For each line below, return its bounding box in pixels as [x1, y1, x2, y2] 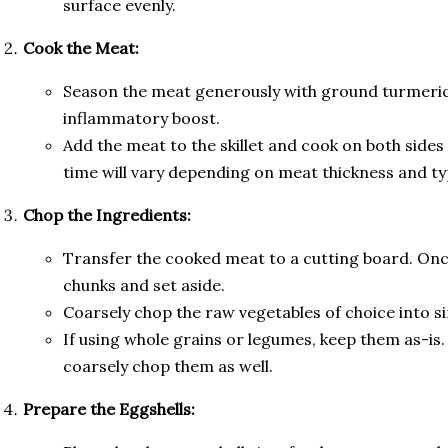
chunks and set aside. [63, 275, 225, 296]
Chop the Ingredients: [23, 205, 191, 226]
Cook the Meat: [23, 38, 139, 59]
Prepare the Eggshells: [23, 399, 195, 420]
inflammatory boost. [63, 108, 220, 129]
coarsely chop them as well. [63, 356, 273, 377]
